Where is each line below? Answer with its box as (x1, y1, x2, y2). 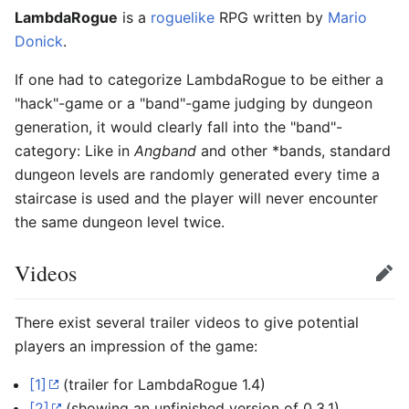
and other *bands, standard (196, 141, 391, 160)
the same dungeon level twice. (15, 212, 225, 231)
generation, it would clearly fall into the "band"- (15, 117, 342, 136)
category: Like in (15, 141, 134, 160)
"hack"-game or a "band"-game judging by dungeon (15, 93, 372, 112)
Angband (134, 141, 196, 160)
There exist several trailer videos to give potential (15, 312, 359, 331)
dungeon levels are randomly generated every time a (15, 164, 380, 184)
